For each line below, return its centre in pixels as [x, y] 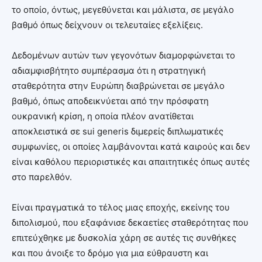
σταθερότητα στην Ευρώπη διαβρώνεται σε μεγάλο [118, 85]
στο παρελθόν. [42, 177]
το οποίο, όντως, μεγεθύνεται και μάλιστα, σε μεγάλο [123, 9]
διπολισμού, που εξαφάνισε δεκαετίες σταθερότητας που [130, 222]
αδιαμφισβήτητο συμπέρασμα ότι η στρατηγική [109, 70]
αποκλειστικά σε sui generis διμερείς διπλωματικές [118, 131]
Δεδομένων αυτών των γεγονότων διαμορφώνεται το [123, 55]
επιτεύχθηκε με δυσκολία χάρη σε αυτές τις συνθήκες [124, 237]
